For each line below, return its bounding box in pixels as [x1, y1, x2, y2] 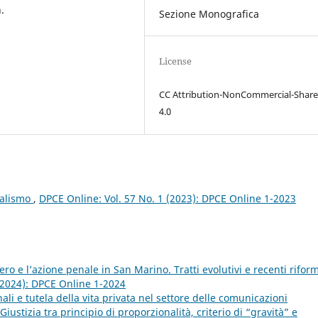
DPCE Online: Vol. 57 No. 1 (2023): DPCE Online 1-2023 [39, 191, 296, 205]
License [159, 54, 192, 67]
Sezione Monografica [159, 6, 260, 21]
